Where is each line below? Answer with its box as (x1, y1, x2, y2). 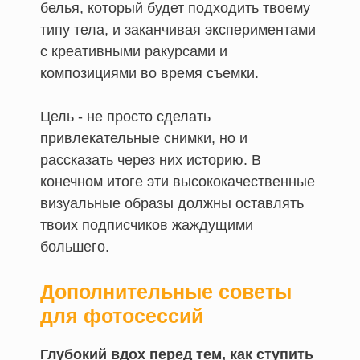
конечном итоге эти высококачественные (40, 173, 315, 190)
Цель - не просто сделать (40, 108, 211, 125)
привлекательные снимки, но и (40, 129, 247, 146)
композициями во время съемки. (40, 64, 259, 81)
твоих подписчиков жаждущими (40, 216, 253, 233)
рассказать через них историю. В (40, 151, 261, 168)
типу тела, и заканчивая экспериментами (40, 21, 316, 38)
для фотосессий (40, 304, 203, 327)
